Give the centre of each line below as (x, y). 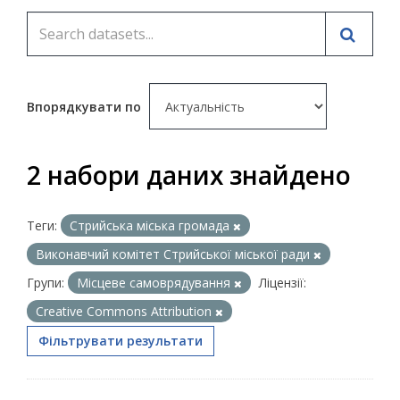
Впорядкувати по (86, 107)
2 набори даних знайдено (189, 175)
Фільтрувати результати (121, 341)
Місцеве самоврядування (155, 283)
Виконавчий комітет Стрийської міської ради (175, 254)
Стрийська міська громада (151, 225)
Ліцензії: (283, 283)
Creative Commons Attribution (125, 311)
